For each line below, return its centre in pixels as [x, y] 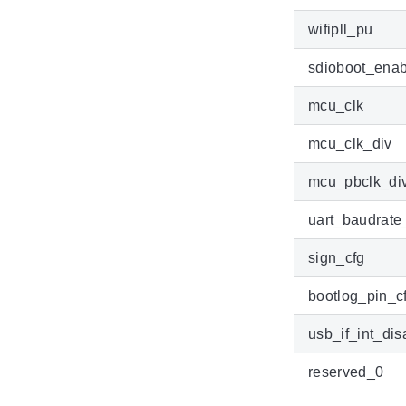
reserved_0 [346, 372]
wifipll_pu [341, 29]
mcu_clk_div [350, 143]
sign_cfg [337, 257]
